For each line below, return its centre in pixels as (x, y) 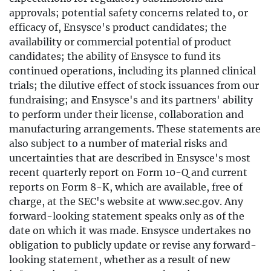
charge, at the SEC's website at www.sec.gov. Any (126, 201)
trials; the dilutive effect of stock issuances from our (134, 85)
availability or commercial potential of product (120, 42)
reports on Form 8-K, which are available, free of (126, 187)
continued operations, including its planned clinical (132, 71)
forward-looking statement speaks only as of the (127, 216)
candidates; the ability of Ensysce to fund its (115, 56)
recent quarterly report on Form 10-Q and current (128, 172)
